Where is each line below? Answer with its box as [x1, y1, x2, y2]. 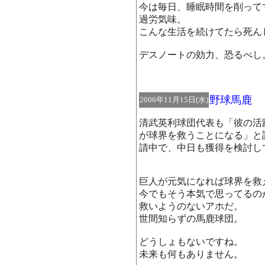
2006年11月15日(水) [140, 95, 208, 104]
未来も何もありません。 [139, 249, 243, 259]
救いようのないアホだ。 [139, 201, 243, 211]
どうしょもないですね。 [139, 237, 243, 247]
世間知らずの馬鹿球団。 [139, 214, 243, 224]
